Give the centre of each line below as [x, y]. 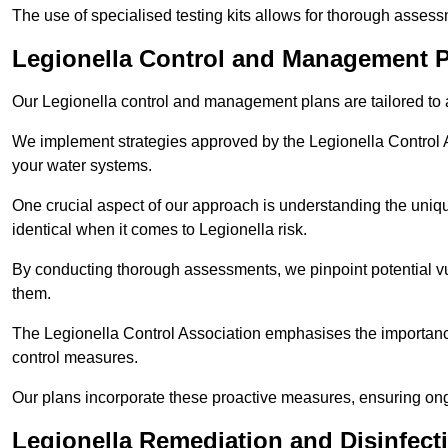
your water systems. [82, 166]
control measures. [75, 358]
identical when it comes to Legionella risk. [159, 230]
